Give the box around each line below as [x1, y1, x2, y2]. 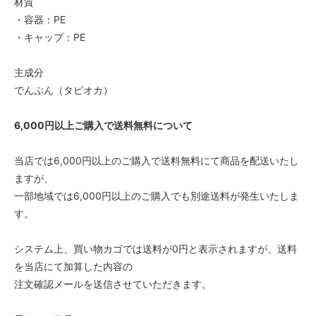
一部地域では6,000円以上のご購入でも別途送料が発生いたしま [14, 189, 299, 202]
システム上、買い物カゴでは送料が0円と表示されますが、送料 [14, 242, 297, 255]
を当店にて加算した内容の [14, 260, 133, 272]
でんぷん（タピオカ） [14, 83, 113, 96]
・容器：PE [14, 13, 66, 25]
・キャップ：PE [14, 30, 85, 43]
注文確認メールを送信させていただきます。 [14, 277, 212, 290]
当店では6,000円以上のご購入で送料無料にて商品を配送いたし [14, 154, 299, 166]
